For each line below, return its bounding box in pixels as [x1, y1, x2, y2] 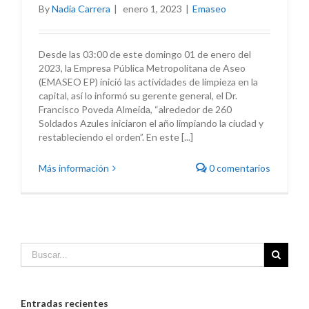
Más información [39, 162, 109, 175]
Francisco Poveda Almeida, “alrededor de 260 [39, 103, 232, 116]
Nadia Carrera [52, 3, 110, 15]
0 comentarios [207, 162, 270, 175]
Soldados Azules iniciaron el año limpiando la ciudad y [39, 117, 263, 130]
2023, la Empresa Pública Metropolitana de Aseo [39, 62, 246, 74]
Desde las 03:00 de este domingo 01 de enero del [39, 48, 251, 61]
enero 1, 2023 [123, 3, 182, 15]
